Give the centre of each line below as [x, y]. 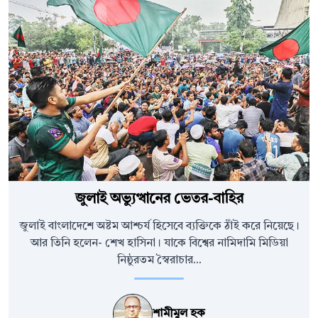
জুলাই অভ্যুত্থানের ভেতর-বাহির [159, 200]
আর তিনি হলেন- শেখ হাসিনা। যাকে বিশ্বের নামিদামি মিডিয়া [159, 244]
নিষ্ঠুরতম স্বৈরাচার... [159, 261]
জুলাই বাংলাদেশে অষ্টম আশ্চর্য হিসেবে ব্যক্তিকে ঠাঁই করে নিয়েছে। [159, 227]
